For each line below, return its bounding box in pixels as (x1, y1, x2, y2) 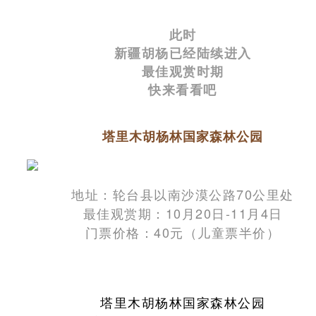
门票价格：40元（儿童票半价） (85, 222, 281, 241)
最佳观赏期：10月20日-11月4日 (83, 203, 283, 222)
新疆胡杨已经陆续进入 (114, 43, 252, 62)
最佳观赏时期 (141, 61, 224, 80)
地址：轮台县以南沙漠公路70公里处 (71, 184, 294, 203)
